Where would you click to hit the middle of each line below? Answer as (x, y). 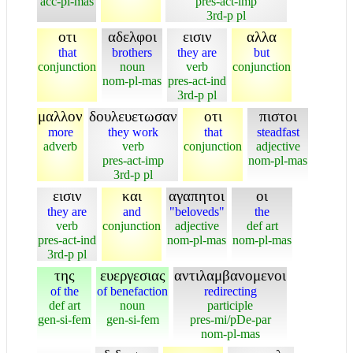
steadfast (278, 132)
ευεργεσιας (132, 275)
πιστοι (278, 116)
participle (230, 305)
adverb (60, 146)
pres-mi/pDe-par (230, 320)
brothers (132, 52)
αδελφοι (132, 37)
